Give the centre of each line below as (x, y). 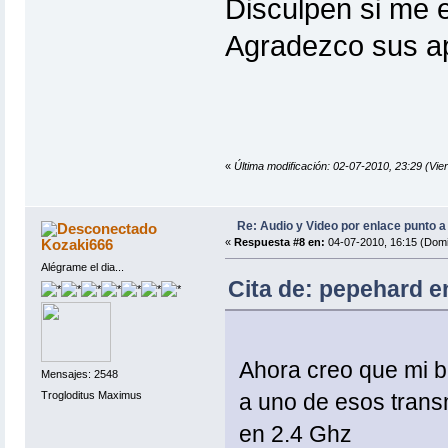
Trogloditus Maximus (91, 395)
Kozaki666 (77, 245)
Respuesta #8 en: (279, 242)
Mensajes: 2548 (79, 373)
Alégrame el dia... (82, 267)
